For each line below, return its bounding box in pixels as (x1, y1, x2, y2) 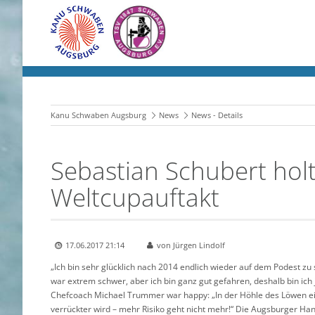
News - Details (191, 110, 243, 121)
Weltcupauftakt (51, 181, 219, 214)
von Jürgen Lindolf (157, 239, 225, 250)
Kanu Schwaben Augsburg (51, 110, 146, 121)
